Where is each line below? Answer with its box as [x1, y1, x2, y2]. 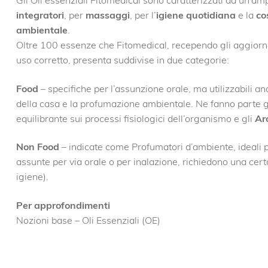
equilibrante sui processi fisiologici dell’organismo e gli [16, 112, 255, 124]
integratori [16, 8, 64, 21]
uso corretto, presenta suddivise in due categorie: [16, 53, 229, 66]
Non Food [16, 141, 59, 153]
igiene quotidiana [156, 8, 236, 21]
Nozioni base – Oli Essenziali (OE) [16, 214, 160, 226]
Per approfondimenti [16, 199, 110, 211]
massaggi [85, 8, 130, 21]
